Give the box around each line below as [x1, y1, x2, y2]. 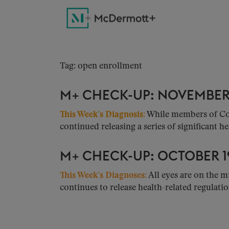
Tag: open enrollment [60, 62, 142, 71]
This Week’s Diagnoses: [60, 171, 147, 180]
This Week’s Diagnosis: [60, 110, 145, 119]
